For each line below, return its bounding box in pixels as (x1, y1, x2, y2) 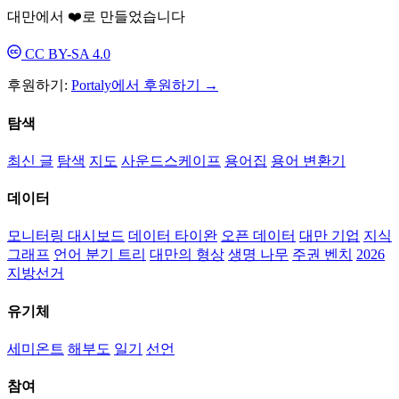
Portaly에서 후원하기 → (71, 77, 218, 94)
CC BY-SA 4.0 (21, 46, 110, 62)
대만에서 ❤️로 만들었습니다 (7, 9, 185, 25)
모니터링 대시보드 (7, 228, 125, 244)
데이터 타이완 (128, 228, 217, 244)
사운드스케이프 (121, 152, 221, 168)
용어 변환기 (271, 152, 346, 168)
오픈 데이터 (221, 228, 296, 244)
